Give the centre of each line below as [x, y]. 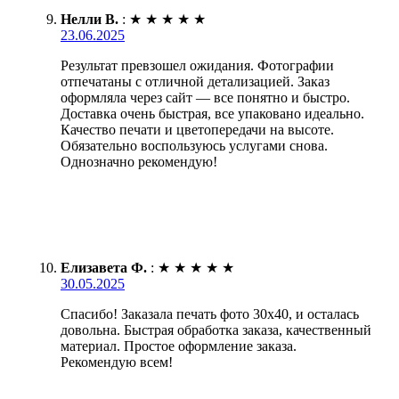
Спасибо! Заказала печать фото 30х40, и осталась [210, 313]
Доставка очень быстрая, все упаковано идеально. [212, 113]
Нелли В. [90, 19]
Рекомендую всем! [117, 362]
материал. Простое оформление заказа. [179, 346]
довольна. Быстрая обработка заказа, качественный [216, 330]
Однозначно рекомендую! [139, 161]
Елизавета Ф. [104, 267]
